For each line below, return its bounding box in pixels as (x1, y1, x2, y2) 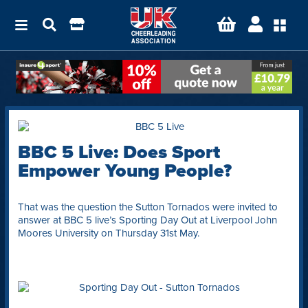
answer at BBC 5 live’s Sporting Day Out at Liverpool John (17, 213, 277, 226)
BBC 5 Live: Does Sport (17, 140, 220, 164)
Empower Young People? (17, 159, 232, 182)
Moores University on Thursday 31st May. (17, 226, 199, 239)
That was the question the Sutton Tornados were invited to (17, 200, 278, 213)
